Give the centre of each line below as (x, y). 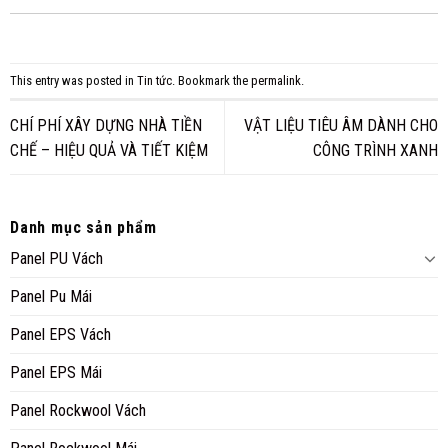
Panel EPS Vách (60, 334)
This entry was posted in (73, 80)
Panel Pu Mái (51, 296)
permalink (276, 80)
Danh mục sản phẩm (83, 227)
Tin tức (154, 80)
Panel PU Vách (56, 258)
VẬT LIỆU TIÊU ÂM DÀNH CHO (341, 125)
